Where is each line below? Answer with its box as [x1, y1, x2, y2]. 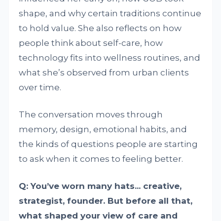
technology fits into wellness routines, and [19, 52, 201, 63]
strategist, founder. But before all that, [19, 195, 193, 206]
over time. [19, 82, 62, 92]
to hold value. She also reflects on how [19, 23, 182, 33]
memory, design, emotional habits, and [19, 124, 187, 134]
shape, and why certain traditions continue [19, 8, 202, 18]
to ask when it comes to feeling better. [19, 153, 184, 164]
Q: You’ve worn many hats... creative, [19, 181, 182, 191]
